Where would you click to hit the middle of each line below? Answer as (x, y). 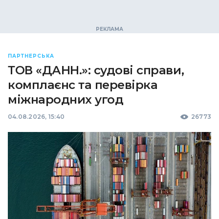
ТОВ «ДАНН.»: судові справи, (96, 70)
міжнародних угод (66, 99)
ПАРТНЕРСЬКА (31, 56)
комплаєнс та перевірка (83, 85)
